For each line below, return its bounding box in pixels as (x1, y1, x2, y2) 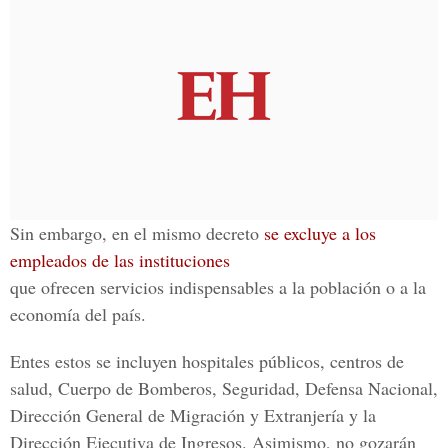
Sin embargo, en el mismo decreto (10, 221, 264, 245)
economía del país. (10, 302, 146, 326)
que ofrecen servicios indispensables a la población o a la (10, 275, 426, 299)
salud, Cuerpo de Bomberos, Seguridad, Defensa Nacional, (10, 376, 438, 400)
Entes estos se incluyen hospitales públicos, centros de (10, 349, 404, 373)
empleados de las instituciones (10, 248, 230, 272)
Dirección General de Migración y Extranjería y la (10, 403, 376, 427)
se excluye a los (264, 221, 376, 245)
